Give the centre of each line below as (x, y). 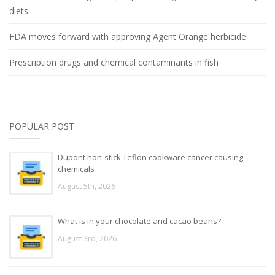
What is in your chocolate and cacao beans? (139, 221)
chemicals (76, 168)
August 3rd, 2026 (87, 238)
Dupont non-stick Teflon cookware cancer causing (150, 157)
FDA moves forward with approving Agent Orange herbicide (128, 36)
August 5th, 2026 (87, 186)
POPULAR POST (42, 126)
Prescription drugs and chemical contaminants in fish (114, 62)
